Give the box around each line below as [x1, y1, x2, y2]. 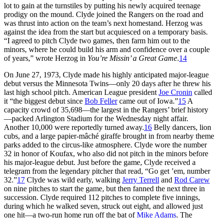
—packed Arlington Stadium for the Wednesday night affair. [4, 114, 188, 123]
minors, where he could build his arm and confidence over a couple [4, 45, 210, 54]
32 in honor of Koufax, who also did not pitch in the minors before [4, 149, 208, 158]
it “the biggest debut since [4, 96, 85, 105]
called [192, 88, 212, 96]
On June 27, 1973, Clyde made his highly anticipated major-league [4, 70, 209, 79]
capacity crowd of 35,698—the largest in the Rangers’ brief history [4, 105, 208, 114]
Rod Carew [174, 175, 210, 184]
